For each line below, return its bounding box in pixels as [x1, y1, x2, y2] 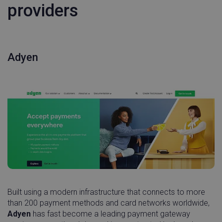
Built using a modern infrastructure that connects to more [7, 187, 205, 197]
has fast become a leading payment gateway [31, 209, 190, 219]
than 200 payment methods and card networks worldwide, [7, 198, 210, 208]
